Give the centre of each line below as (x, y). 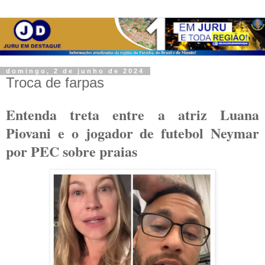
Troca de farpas (55, 82)
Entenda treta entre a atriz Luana (132, 114)
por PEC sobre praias (72, 151)
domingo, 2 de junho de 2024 (75, 71)
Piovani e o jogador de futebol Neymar (132, 132)
